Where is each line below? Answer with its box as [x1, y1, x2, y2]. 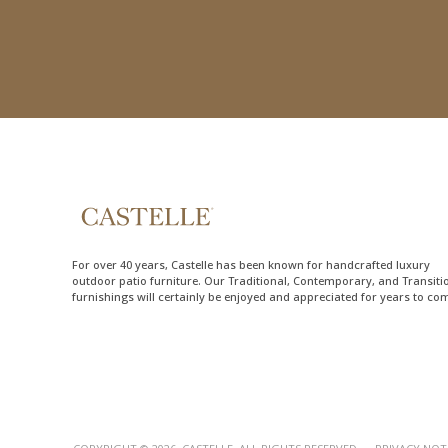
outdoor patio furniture [72, 272, 198, 288]
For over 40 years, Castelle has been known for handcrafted [72, 256, 396, 272]
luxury [396, 256, 430, 272]
